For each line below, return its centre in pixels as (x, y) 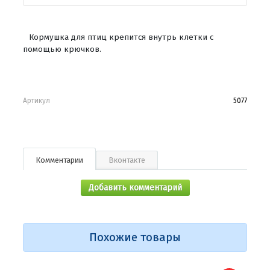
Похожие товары (135, 237)
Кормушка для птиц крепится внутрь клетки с (121, 37)
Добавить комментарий (135, 187)
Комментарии (59, 160)
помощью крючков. (62, 49)
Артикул (36, 100)
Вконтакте (127, 160)
